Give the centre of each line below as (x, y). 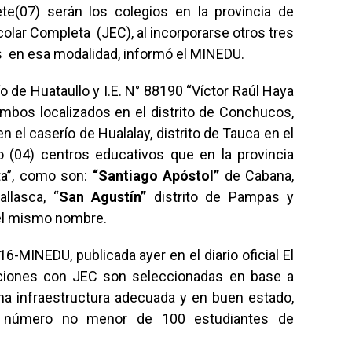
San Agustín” (102, 197)
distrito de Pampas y (220, 197)
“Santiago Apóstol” (154, 176)
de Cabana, (257, 176)
